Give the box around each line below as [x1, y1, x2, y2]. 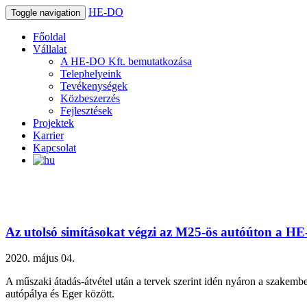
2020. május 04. [5, 252, 75, 265]
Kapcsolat [33, 142, 76, 153]
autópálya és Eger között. [5, 288, 114, 300]
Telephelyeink [60, 68, 121, 79]
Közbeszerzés [60, 93, 120, 104]
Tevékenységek [60, 80, 127, 92]
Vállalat [33, 43, 66, 55]
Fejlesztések [60, 105, 112, 116]
